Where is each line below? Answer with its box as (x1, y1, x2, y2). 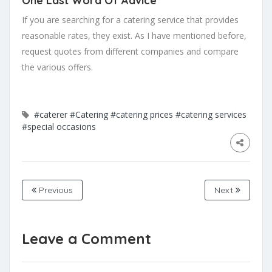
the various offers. (22, 61, 93, 73)
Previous (36, 185, 73, 195)
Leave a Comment (22, 229, 151, 248)
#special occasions (22, 121, 96, 132)
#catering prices (110, 109, 173, 120)
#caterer (34, 109, 67, 120)
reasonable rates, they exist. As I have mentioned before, (22, 30, 246, 41)
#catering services (175, 109, 246, 120)
